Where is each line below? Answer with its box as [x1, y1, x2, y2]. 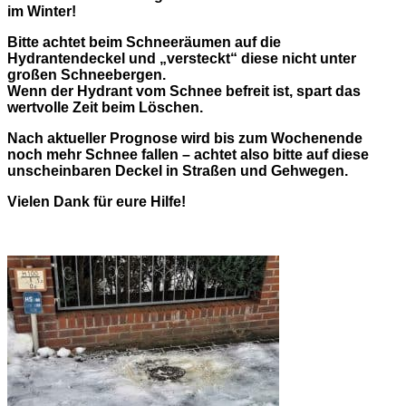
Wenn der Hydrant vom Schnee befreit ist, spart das [7, 82, 361, 99]
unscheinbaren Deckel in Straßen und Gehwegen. [7, 162, 348, 179]
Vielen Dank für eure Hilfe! [7, 193, 186, 209]
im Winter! [7, 3, 76, 19]
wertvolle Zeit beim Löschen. [7, 99, 203, 115]
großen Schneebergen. [7, 66, 166, 82]
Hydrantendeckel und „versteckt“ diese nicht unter [7, 50, 356, 66]
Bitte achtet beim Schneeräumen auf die [7, 34, 281, 50]
